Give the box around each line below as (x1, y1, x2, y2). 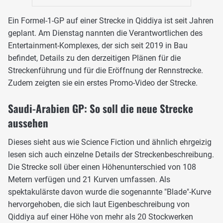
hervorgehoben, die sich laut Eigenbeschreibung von (8, 199, 190, 209)
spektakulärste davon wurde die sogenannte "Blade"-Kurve (8, 187, 211, 197)
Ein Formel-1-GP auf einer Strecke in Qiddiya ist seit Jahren (8, 15, 214, 25)
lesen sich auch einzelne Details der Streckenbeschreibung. (8, 149, 214, 159)
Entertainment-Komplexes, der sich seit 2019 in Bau (8, 40, 188, 50)
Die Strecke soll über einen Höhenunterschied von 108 (8, 162, 196, 172)
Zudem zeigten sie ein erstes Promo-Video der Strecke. (8, 78, 198, 88)
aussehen (8, 114, 48, 130)
